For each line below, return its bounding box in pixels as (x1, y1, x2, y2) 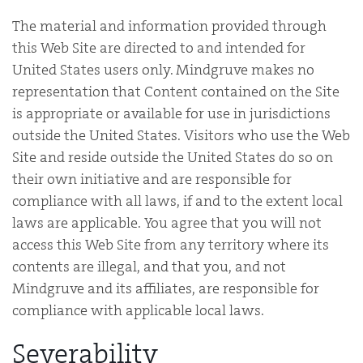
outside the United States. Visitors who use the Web (12, 125, 350, 145)
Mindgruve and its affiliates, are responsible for (12, 278, 319, 298)
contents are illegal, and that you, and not (12, 256, 286, 276)
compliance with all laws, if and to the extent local (12, 190, 343, 211)
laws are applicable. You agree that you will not (12, 212, 322, 233)
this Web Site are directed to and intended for (12, 37, 305, 58)
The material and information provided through (12, 15, 327, 36)
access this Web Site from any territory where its (12, 234, 329, 254)
